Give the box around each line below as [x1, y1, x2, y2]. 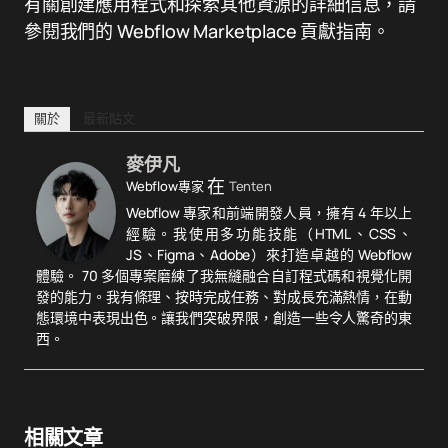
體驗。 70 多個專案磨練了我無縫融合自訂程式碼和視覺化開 [36, 266, 412, 285]
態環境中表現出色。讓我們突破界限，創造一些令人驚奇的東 [36, 308, 412, 327]
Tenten [228, 177, 272, 195]
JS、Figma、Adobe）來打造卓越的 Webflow [126, 245, 412, 264]
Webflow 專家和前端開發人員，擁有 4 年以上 [126, 203, 412, 222]
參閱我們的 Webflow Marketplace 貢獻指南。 [24, 19, 390, 43]
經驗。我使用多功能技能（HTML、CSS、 [126, 224, 412, 243]
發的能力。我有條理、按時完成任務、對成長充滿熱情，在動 [36, 287, 412, 306]
